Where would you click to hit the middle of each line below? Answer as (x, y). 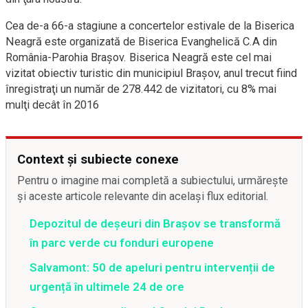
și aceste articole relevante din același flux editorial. (143, 197)
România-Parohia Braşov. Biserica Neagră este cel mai (139, 58)
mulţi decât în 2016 (52, 105)
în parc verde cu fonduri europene (122, 243)
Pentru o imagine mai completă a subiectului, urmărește (153, 181)
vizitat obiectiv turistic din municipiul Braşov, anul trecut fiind (151, 74)
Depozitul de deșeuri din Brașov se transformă (155, 224)
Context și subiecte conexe (98, 159)
